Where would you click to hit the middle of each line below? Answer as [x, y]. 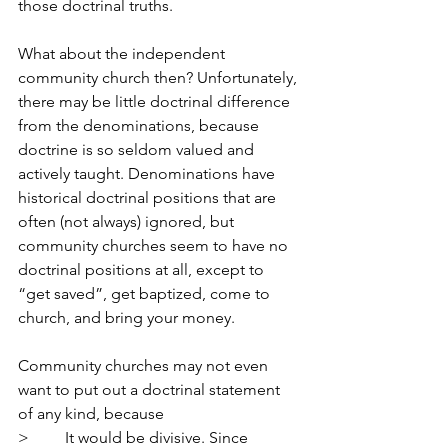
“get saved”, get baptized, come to [146, 293]
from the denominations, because [140, 125]
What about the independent [123, 53]
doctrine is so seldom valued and [138, 149]
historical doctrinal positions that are [149, 197]
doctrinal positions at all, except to [143, 269]
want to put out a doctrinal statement [151, 389]
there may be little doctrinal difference [156, 101]
